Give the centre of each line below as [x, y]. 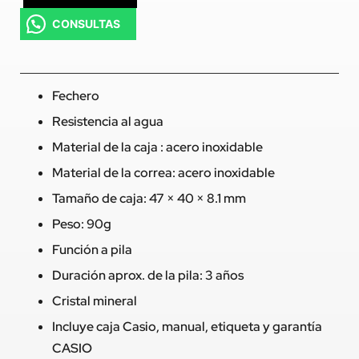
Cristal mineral [95, 301]
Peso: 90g [82, 224]
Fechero [76, 96]
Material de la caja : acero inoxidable [157, 147]
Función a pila [92, 250]
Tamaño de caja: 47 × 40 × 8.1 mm [149, 199]
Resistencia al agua [108, 122]
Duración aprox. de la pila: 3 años [148, 276]
